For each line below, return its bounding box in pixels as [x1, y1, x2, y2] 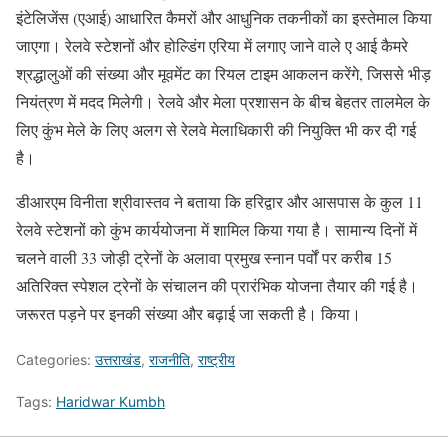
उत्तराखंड [95, 350, 141, 368]
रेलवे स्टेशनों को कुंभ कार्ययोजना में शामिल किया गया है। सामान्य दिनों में [16, 218, 417, 240]
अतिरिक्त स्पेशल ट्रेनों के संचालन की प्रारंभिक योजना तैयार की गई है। [16, 274, 418, 296]
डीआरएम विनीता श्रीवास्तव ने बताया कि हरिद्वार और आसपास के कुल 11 [16, 190, 423, 212]
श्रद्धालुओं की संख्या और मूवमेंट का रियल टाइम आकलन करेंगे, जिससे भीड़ [16, 62, 431, 84]
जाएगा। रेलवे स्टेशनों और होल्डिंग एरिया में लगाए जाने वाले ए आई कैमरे [16, 34, 408, 56]
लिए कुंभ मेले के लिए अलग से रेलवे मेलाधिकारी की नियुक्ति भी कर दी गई [16, 118, 416, 140]
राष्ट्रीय [198, 350, 235, 368]
